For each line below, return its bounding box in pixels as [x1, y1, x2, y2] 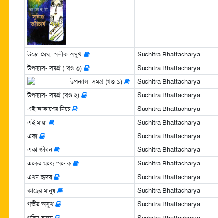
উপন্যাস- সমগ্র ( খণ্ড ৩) [27, 63, 84, 72]
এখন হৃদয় [27, 172, 54, 181]
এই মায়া [27, 118, 49, 127]
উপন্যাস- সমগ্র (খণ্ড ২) [27, 91, 81, 99]
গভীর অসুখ [27, 200, 55, 208]
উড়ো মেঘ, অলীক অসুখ [27, 50, 84, 58]
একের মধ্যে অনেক [27, 159, 73, 167]
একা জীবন [27, 145, 54, 154]
